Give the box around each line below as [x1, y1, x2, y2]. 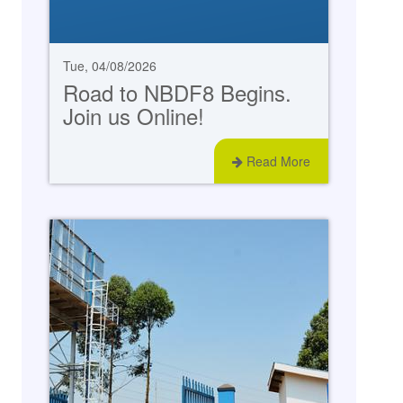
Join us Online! [63, 100, 205, 132]
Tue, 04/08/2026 [63, 57, 157, 76]
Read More [242, 152, 310, 171]
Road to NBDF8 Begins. [63, 76, 292, 109]
